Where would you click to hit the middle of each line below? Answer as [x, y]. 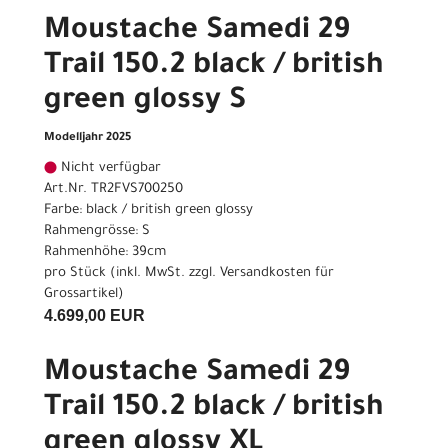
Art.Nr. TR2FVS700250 [113, 190]
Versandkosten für [277, 274]
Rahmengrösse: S [97, 232]
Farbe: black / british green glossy [148, 211]
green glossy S [145, 102]
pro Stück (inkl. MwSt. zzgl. [132, 274]
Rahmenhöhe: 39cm [105, 253]
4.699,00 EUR [94, 316]
